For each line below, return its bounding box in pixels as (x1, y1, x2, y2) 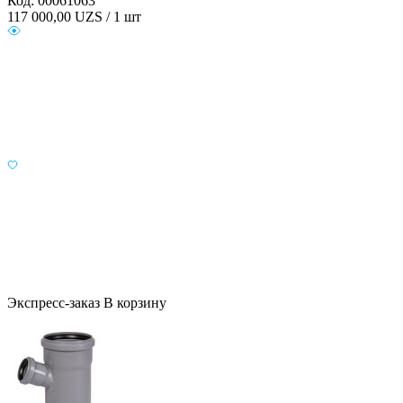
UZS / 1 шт (75, 9, 141, 25)
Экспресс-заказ (7, 295, 100, 311)
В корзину (103, 295, 166, 311)
